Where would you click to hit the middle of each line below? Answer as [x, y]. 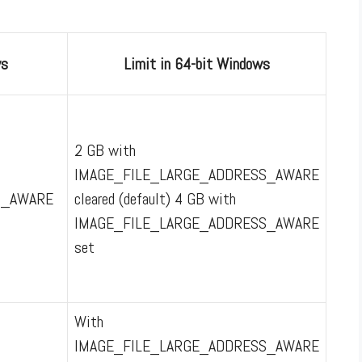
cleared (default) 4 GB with [155, 198]
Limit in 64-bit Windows [197, 63]
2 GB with [105, 150]
